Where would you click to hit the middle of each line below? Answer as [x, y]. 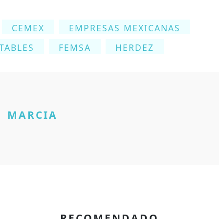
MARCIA [33, 114]
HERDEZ [135, 48]
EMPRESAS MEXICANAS [125, 28]
